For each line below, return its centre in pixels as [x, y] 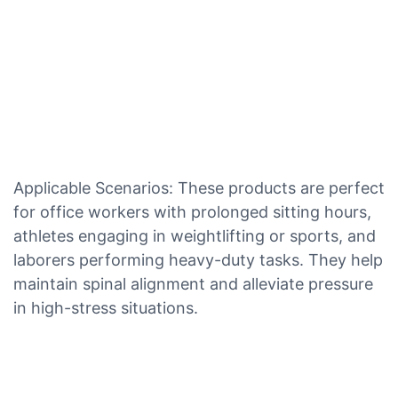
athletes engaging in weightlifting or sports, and [195, 235]
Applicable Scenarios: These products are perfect [199, 187]
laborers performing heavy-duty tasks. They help [198, 259]
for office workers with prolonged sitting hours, [192, 211]
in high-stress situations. [106, 307]
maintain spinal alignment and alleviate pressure [193, 283]
